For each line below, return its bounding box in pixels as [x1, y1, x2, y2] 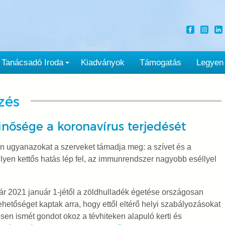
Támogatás [139, 58, 181, 67]
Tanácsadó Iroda [1, 58, 63, 67]
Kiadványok [80, 58, 125, 67]
